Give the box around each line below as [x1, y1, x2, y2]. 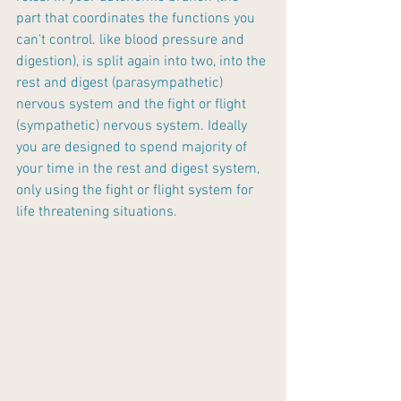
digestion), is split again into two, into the [16, 52, 269, 71]
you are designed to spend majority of [16, 138, 251, 157]
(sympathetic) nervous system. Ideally [16, 116, 251, 135]
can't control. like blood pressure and [16, 30, 248, 49]
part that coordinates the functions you [16, 9, 259, 28]
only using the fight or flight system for [16, 181, 257, 200]
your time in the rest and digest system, [16, 159, 263, 178]
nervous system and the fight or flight [16, 95, 250, 114]
